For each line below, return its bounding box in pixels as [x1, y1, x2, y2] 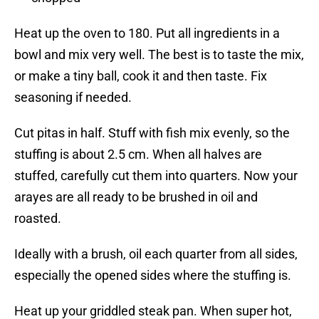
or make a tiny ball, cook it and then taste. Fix [14, 68, 267, 84]
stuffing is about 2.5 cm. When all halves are [14, 147, 262, 162]
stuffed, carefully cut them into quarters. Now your [14, 168, 298, 184]
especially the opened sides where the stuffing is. [14, 268, 291, 283]
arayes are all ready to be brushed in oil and [14, 189, 258, 205]
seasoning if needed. [14, 90, 132, 105]
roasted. [14, 211, 61, 226]
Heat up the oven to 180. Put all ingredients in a [14, 26, 280, 41]
